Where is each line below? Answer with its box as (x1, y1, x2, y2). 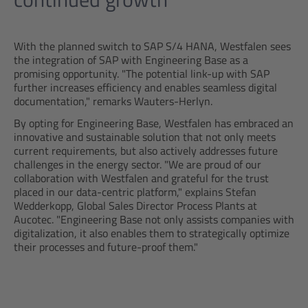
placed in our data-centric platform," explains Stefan (14, 184, 256, 200)
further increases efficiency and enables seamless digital (14, 79, 277, 96)
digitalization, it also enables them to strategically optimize (14, 225, 289, 241)
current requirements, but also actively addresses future (14, 142, 278, 159)
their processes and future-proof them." (14, 239, 198, 255)
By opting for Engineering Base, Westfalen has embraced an (14, 115, 294, 131)
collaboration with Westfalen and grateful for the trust (14, 170, 269, 186)
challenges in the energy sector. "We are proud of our (14, 156, 261, 173)
